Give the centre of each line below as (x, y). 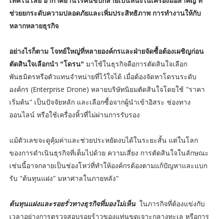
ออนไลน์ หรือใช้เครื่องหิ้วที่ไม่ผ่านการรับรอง (74, 114)
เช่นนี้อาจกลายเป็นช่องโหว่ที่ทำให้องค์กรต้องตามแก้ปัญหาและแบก (108, 165)
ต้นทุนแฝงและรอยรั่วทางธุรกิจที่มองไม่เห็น (74, 203)
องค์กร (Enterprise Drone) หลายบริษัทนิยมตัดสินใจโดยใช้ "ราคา (107, 89)
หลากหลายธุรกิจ (34, 25)
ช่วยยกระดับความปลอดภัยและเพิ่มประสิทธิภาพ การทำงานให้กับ (105, 13)
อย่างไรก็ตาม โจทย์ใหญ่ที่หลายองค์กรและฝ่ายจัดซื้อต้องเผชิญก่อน (106, 51)
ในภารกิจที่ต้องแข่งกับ (172, 203)
